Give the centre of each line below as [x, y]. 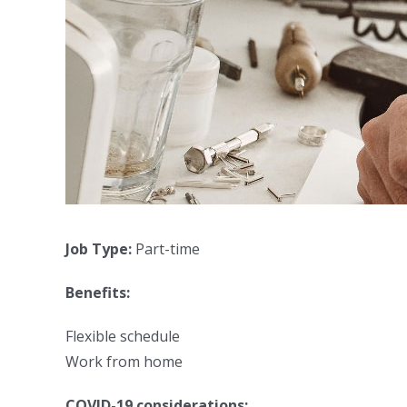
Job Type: [99, 249]
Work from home [124, 362]
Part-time [166, 249]
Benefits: [98, 293]
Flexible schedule [123, 336]
